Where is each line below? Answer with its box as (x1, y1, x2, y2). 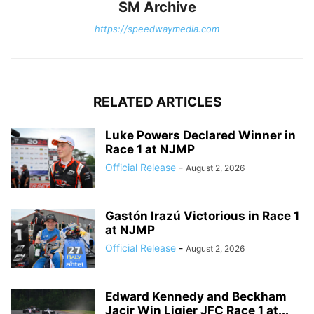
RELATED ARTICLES (93, 94, 221, 111)
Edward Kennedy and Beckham (105, 289, 287, 304)
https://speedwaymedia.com (95, 23, 219, 35)
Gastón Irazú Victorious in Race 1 (105, 209, 299, 224)
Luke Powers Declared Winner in (105, 128, 296, 143)
